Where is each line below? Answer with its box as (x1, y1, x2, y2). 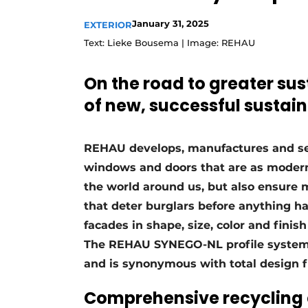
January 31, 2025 (132, 18, 209, 29)
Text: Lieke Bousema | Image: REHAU (84, 37, 255, 48)
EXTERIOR (84, 19, 132, 30)
